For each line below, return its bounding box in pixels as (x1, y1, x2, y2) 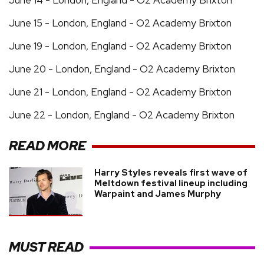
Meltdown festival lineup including (94, 177, 247, 189)
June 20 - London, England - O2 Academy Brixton (9, 62, 235, 75)
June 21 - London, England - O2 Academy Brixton (9, 85, 232, 98)
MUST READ (9, 239, 84, 256)
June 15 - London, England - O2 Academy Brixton (9, 16, 232, 29)
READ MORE (9, 137, 86, 155)
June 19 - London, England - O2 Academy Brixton (9, 39, 232, 52)
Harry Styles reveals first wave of (94, 166, 247, 179)
